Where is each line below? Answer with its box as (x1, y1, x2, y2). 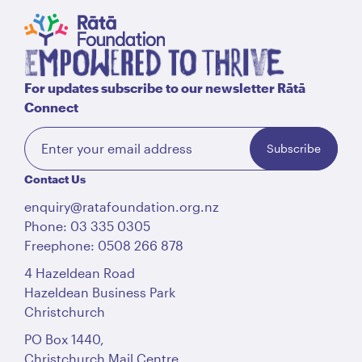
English (33, 34, 88, 53)
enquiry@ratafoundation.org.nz (24, 198, 219, 214)
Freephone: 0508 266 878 (24, 237, 183, 253)
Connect (24, 99, 78, 115)
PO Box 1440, (24, 330, 104, 347)
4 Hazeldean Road (24, 264, 135, 280)
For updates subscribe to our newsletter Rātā (24, 79, 305, 95)
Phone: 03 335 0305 (24, 217, 150, 234)
